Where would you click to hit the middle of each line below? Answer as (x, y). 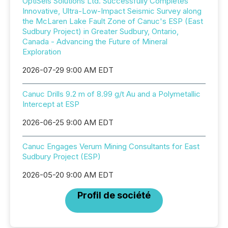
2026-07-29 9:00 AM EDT (68, 70)
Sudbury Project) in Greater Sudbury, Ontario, (101, 31)
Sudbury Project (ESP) (62, 156)
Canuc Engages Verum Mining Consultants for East (111, 146)
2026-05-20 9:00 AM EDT (68, 175)
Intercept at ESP (51, 104)
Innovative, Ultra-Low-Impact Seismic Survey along (112, 11)
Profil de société (114, 195)
